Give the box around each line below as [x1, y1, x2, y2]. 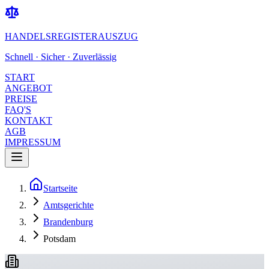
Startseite [43, 183, 77, 193]
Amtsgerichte [43, 200, 94, 210]
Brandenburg [43, 217, 93, 227]
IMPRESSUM [5, 137, 61, 147]
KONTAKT [5, 115, 52, 125]
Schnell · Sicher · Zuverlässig [5, 52, 116, 62]
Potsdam [43, 234, 76, 244]
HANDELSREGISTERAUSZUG [5, 31, 138, 41]
